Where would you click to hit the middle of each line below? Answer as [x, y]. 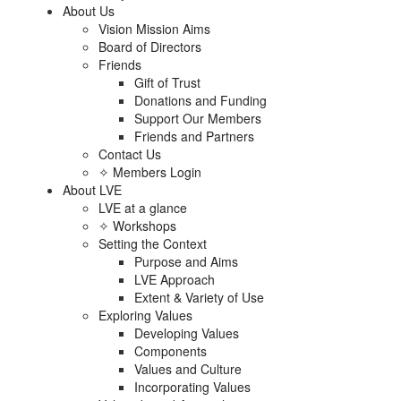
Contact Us [130, 154]
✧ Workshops [137, 226]
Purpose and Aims [186, 261]
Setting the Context [153, 243]
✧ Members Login [150, 172]
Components [171, 351]
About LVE [92, 190]
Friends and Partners [194, 136]
